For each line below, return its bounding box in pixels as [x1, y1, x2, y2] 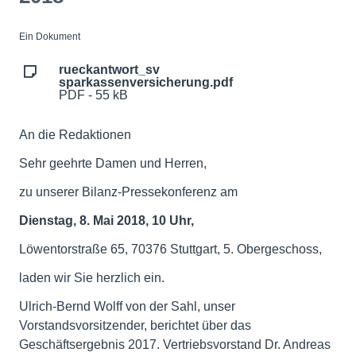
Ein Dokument [19, 31, 80, 42]
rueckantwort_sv [59, 63, 160, 76]
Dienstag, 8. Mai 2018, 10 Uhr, [19, 214, 194, 227]
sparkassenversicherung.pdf [59, 75, 233, 89]
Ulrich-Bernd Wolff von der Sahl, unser [19, 300, 235, 313]
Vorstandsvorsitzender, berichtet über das [19, 319, 251, 332]
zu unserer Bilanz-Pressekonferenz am [19, 185, 238, 199]
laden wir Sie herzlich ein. [19, 271, 164, 284]
